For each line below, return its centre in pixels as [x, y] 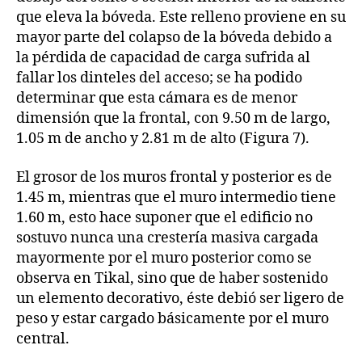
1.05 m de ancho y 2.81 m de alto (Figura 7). [163, 139]
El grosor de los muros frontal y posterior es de [174, 177]
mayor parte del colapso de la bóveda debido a [174, 38]
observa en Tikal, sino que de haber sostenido [172, 278]
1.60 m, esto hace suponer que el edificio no [164, 217]
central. [43, 339]
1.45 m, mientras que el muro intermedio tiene [176, 197]
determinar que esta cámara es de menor [157, 99]
